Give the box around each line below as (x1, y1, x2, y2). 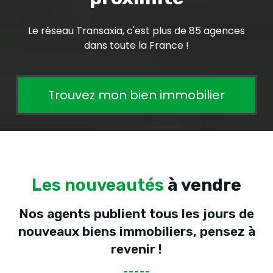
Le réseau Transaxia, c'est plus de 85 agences (28, 24, 245, 38)
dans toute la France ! (84, 38, 189, 52)
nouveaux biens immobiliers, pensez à (18, 224, 255, 239)
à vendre (168, 175, 241, 195)
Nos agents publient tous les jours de (19, 206, 254, 221)
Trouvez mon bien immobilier (48, 87, 225, 104)
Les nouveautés (32, 175, 168, 195)
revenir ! (111, 241, 162, 257)
